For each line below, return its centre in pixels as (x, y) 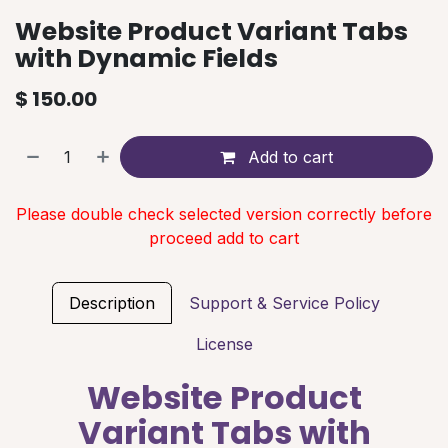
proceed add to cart (224, 237)
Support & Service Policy (284, 302)
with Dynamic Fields (146, 58)
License (224, 343)
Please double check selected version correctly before (224, 213)
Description (111, 302)
